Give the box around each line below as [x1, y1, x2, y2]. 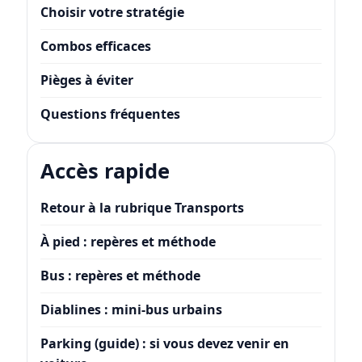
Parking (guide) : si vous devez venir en [40, 335, 289, 353]
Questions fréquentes [40, 105, 180, 124]
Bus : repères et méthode [40, 267, 200, 285]
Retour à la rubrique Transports [40, 199, 244, 217]
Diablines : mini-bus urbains [40, 301, 222, 319]
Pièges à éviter [40, 71, 133, 90]
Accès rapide [40, 157, 170, 186]
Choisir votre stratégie [40, 3, 184, 22]
